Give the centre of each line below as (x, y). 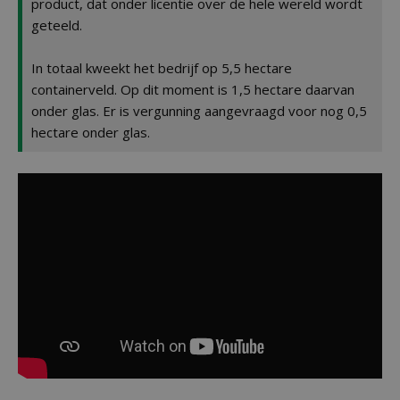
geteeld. (57, 25)
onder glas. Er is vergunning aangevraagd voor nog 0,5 (199, 111)
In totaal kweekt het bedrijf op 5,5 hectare (162, 68)
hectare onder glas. (91, 132)
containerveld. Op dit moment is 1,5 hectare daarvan (193, 89)
